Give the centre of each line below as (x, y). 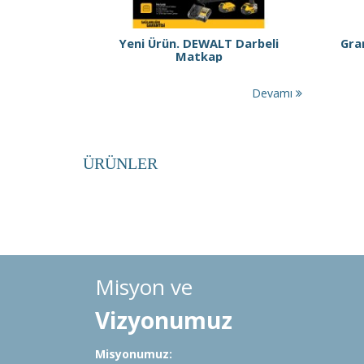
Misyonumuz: (134, 354)
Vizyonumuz (164, 321)
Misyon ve (147, 287)
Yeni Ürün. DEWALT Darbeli (199, 43)
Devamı (274, 93)
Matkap (199, 56)
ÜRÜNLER (120, 164)
